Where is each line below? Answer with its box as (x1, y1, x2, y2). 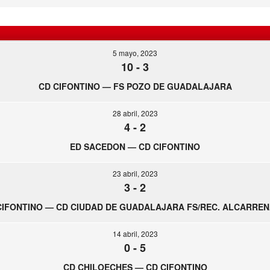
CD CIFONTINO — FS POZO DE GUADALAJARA (38, 80, 232, 92)
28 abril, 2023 (112, 108, 158, 118)
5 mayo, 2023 (113, 48, 157, 58)
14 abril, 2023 (112, 228, 158, 239)
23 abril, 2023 (112, 168, 158, 178)
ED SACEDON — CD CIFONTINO (70, 140, 200, 152)
